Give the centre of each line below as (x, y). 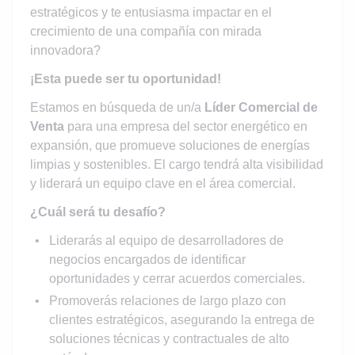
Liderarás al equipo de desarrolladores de (166, 240)
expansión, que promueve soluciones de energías (170, 145)
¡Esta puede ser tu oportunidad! (125, 78)
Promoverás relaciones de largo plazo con (167, 300)
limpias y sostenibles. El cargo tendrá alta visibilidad (176, 164)
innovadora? (65, 50)
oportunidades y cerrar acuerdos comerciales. (177, 278)
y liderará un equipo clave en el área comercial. (162, 183)
